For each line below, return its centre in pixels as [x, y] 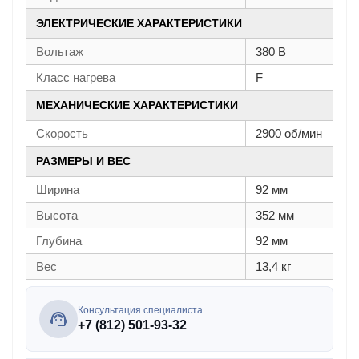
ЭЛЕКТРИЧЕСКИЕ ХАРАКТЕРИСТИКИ [139, 23]
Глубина [59, 241]
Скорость [62, 133]
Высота [57, 215]
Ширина [58, 190]
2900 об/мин [289, 133]
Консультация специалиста [140, 310]
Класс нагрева [76, 77]
